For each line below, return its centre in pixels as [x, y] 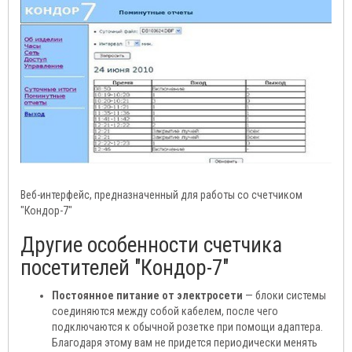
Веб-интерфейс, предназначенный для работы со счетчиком [161, 195]
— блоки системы [284, 296]
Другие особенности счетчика [151, 246]
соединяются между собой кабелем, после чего [165, 312]
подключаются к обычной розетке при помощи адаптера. [187, 327]
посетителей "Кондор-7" [125, 268]
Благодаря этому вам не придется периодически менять [185, 343]
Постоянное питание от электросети [147, 296]
